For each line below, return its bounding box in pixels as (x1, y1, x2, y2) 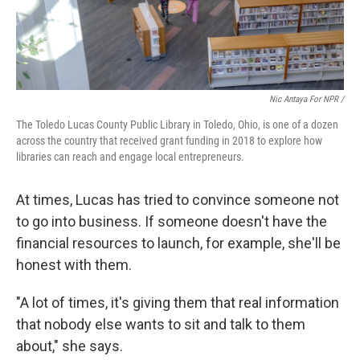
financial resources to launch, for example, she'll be (16, 235, 341, 252)
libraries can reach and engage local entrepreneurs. (16, 150, 244, 163)
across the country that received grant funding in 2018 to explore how (16, 134, 322, 147)
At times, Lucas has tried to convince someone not (16, 191, 339, 208)
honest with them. (16, 256, 132, 273)
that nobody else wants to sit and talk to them (16, 316, 305, 333)
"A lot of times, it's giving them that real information (16, 294, 339, 311)
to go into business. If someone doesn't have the (16, 213, 327, 230)
